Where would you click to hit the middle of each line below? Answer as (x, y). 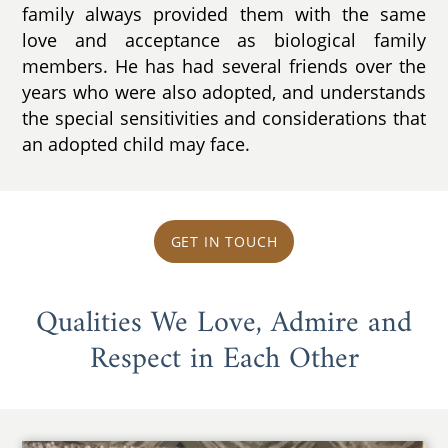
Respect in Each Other (224, 360)
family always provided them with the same (224, 14)
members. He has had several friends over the (224, 66)
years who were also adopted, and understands (224, 92)
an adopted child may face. (136, 144)
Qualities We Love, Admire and (224, 324)
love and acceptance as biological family (224, 40)
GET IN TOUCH (224, 241)
